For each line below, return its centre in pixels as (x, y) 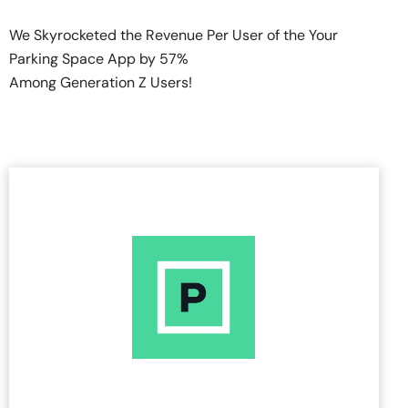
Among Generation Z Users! (101, 83)
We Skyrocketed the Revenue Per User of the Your (173, 36)
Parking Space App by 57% (99, 59)
